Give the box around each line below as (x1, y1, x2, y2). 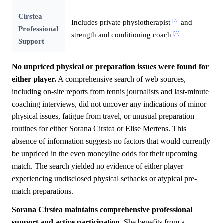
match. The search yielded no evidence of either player (12, 162, 183, 171)
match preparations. (12, 187, 73, 196)
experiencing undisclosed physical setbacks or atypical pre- (12, 174, 197, 183)
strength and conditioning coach (71, 30, 173, 39)
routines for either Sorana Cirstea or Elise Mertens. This (12, 124, 186, 133)
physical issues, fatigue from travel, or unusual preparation (12, 112, 194, 121)
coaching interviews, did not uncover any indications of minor (12, 100, 206, 109)
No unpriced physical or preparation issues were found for (12, 62, 209, 71)
